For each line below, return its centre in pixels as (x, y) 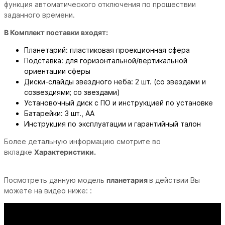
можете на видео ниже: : (49, 191)
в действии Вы (175, 180)
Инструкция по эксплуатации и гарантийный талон (113, 124)
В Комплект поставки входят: (56, 33)
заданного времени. (39, 15)
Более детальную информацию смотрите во (82, 142)
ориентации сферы (57, 71)
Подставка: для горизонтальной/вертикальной (106, 61)
